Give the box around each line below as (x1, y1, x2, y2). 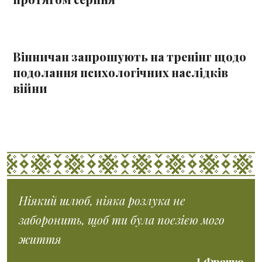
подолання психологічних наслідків (13, 65, 229, 81)
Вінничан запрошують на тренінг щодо (13, 49, 247, 65)
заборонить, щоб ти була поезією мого (19, 212, 225, 228)
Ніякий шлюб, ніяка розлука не (19, 192, 186, 209)
